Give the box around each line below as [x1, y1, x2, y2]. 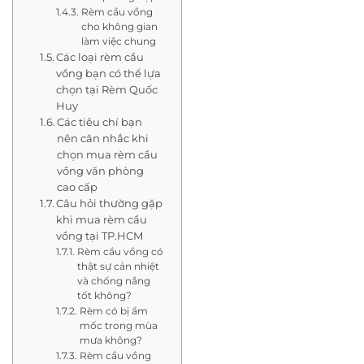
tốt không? [76, 289, 132, 301]
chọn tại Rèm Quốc [56, 82, 158, 96]
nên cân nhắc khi [57, 131, 149, 145]
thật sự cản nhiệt [76, 260, 159, 272]
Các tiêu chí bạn [57, 115, 143, 128]
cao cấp [57, 180, 98, 193]
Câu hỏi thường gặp [56, 196, 163, 210]
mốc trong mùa [79, 319, 158, 331]
